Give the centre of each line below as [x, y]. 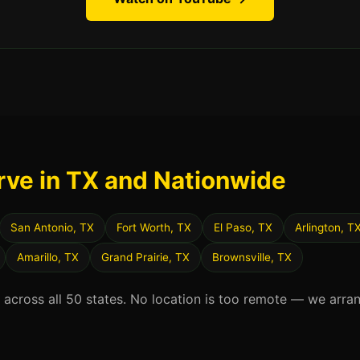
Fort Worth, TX [154, 227]
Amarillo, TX [48, 257]
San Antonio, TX [52, 227]
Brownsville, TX [252, 257]
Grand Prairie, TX [145, 257]
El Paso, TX [243, 227]
